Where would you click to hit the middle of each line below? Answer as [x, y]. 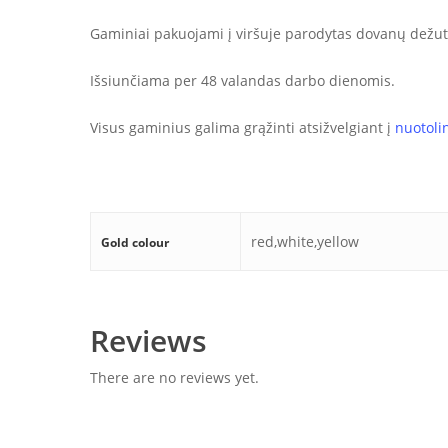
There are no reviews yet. [174, 377]
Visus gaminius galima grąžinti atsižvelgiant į [242, 127]
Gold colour [135, 242]
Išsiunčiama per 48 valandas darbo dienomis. [242, 80]
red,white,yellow [305, 241]
